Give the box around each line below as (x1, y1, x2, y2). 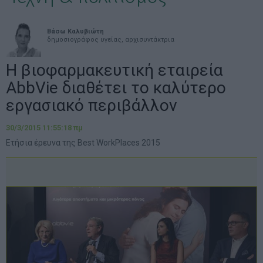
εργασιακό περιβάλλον (6, 96, 177, 115)
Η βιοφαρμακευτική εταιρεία (6, 60, 223, 80)
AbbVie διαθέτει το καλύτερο (6, 78, 226, 97)
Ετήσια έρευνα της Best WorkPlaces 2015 (6, 138, 160, 147)
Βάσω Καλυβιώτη (47, 28, 104, 35)
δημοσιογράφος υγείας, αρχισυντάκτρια (47, 36, 174, 43)
